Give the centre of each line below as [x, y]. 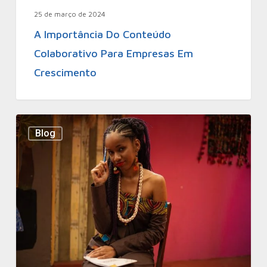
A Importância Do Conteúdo [102, 34]
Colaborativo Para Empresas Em [113, 53]
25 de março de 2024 [69, 14]
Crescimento [65, 72]
